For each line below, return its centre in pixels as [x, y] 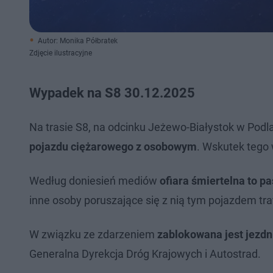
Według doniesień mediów [94, 181]
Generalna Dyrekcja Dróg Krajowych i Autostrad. [145, 254]
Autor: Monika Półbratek [78, 41]
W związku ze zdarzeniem [93, 234]
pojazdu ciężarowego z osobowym [113, 147]
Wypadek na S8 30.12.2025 [114, 93]
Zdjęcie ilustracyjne [61, 53]
